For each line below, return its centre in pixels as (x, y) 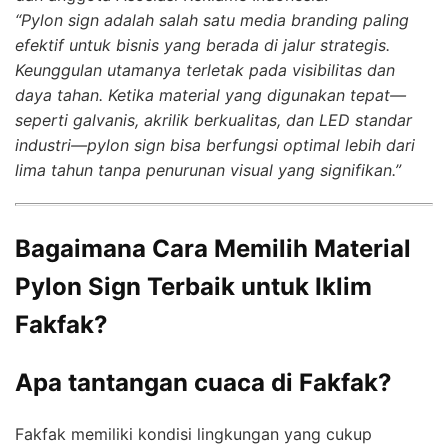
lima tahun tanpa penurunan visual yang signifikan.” (208, 170)
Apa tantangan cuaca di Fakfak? (203, 382)
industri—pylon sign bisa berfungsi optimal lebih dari (215, 145)
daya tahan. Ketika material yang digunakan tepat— (210, 95)
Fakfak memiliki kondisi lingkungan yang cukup (193, 433)
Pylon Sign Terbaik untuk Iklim (193, 287)
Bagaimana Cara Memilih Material (213, 249)
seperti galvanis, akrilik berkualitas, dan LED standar (213, 120)
